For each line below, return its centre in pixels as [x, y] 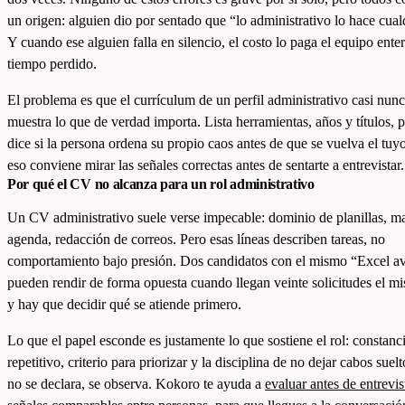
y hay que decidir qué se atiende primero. [124, 304]
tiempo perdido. [52, 64]
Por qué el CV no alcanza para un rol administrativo [161, 184]
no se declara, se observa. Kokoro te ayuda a [136, 384]
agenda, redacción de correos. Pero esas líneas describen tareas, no [196, 239]
